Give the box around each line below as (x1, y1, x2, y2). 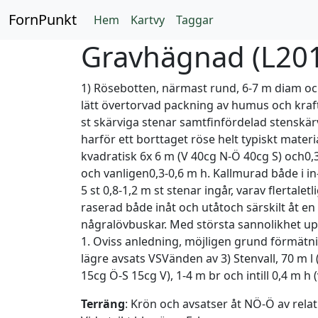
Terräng (81, 296, 125, 312)
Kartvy (131, 12, 165, 28)
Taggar (176, 12, 214, 28)
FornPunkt (9, 10, 77, 29)
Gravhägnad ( (81, 37, 261, 76)
